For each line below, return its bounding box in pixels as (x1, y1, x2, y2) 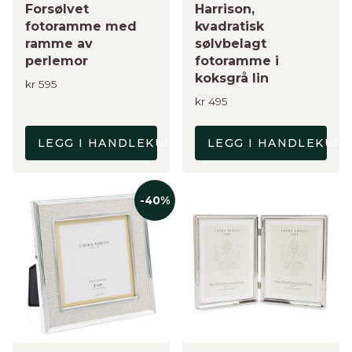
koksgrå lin (195, 71, 269, 86)
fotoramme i (195, 53, 279, 69)
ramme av (25, 36, 93, 52)
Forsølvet (25, 2, 89, 17)
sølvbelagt (195, 36, 266, 52)
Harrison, (195, 2, 255, 17)
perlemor (25, 53, 88, 69)
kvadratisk (195, 19, 264, 35)
